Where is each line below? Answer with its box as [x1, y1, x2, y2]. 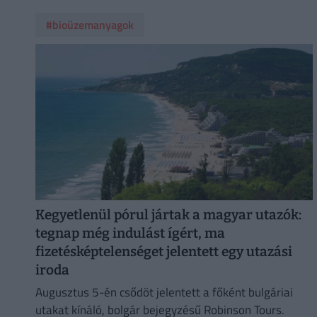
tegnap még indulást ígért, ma [35, 224, 225, 241]
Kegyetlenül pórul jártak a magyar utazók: [35, 206, 301, 223]
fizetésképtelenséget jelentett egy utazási [35, 243, 292, 260]
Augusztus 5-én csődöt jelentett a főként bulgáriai [35, 283, 293, 302]
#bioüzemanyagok [45, 16, 134, 34]
